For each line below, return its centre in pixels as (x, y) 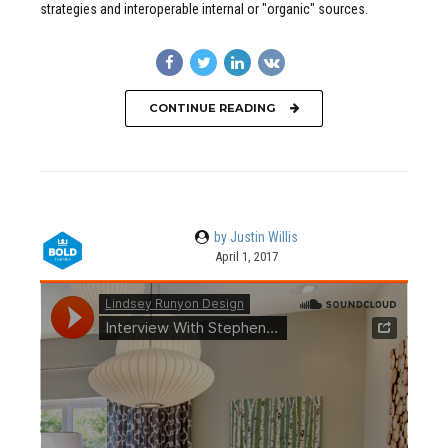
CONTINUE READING (212, 107)
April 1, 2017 (246, 257)
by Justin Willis (256, 237)
